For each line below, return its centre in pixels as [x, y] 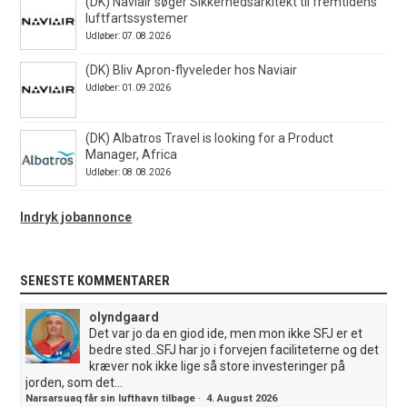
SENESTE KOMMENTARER [95, 280]
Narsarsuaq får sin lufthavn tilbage [111, 398]
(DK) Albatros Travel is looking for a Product [210, 138]
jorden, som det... [74, 382]
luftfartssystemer [137, 18]
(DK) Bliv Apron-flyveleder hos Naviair [192, 69]
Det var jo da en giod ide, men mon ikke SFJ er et [226, 333]
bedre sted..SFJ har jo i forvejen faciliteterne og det [234, 349]
